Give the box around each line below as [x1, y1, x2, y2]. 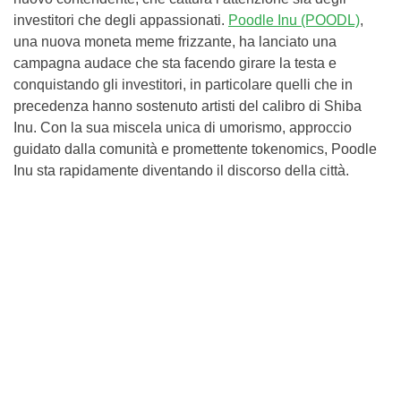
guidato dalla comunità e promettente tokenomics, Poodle [13, 141, 377, 157]
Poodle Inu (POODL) [228, 13, 360, 28]
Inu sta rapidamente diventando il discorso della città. [13, 163, 349, 178]
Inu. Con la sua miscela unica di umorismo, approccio [13, 120, 352, 135]
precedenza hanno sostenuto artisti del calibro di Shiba [13, 98, 362, 114]
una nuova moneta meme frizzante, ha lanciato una [13, 34, 337, 49]
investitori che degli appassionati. [13, 13, 228, 28]
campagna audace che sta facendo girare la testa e [13, 55, 337, 71]
